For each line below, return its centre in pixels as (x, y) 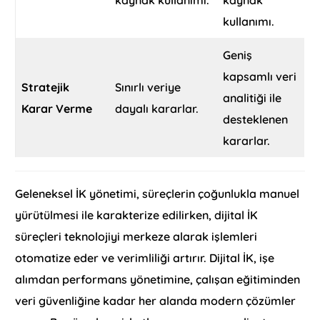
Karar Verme (57, 109)
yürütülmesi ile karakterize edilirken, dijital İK (137, 215)
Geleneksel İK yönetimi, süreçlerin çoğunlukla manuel (157, 194)
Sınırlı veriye (148, 87)
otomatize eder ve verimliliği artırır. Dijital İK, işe (145, 258)
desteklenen (256, 120)
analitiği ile (252, 98)
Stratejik (46, 87)
